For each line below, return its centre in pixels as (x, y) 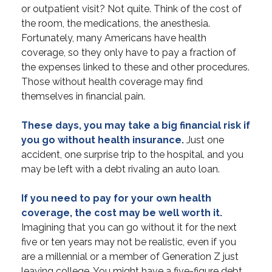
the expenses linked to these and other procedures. (135, 67)
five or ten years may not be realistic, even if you (129, 242)
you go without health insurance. (103, 140)
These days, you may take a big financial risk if (136, 126)
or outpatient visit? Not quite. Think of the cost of (131, 9)
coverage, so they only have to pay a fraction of (129, 53)
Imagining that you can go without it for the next (129, 228)
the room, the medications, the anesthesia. (116, 24)
